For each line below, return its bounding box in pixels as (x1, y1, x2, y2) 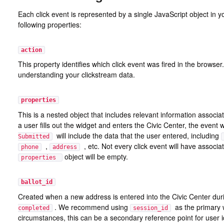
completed (17, 204, 49, 211)
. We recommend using (52, 201, 130, 212)
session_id (132, 204, 168, 211)
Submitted (17, 132, 49, 140)
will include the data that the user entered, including (52, 130, 221, 140)
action (20, 46, 42, 53)
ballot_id (20, 178, 52, 185)
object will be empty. (62, 151, 128, 161)
